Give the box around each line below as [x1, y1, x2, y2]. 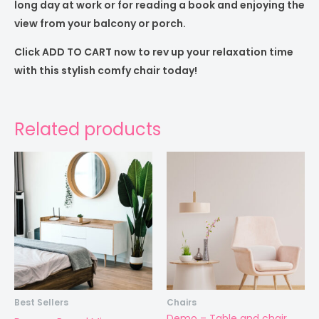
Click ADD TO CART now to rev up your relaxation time [14, 45, 293, 60]
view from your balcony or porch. [14, 16, 186, 31]
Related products [14, 117, 161, 142]
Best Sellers [14, 297, 68, 309]
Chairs [167, 297, 197, 309]
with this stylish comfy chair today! [14, 63, 197, 78]
